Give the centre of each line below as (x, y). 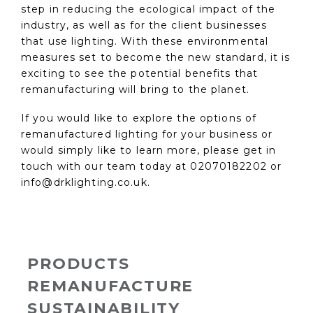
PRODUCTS (79, 263)
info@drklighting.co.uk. (86, 183)
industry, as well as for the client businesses (144, 26)
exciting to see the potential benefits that (140, 74)
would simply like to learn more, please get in (149, 151)
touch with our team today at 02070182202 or (152, 167)
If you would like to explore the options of (139, 118)
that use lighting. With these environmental (145, 42)
